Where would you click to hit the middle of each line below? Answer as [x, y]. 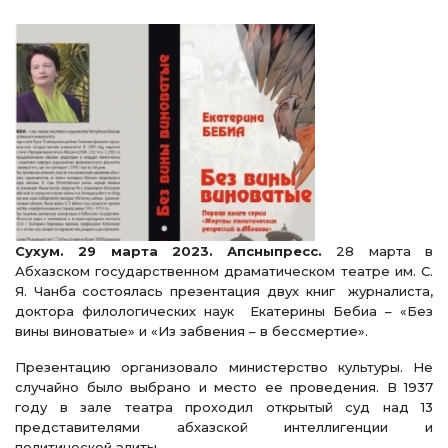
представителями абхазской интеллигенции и [224, 427]
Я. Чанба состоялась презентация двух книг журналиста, [224, 291]
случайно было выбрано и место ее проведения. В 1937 [224, 387]
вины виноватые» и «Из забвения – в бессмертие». [191, 331]
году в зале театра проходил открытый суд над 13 [224, 407]
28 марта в [378, 251]
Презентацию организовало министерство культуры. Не [224, 367]
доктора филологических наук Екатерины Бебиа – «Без [224, 311]
